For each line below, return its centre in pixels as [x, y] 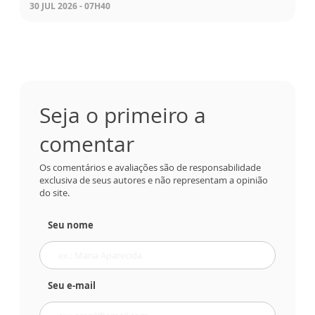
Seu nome [71, 225]
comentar [87, 144]
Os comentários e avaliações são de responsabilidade [150, 168]
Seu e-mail [72, 286]
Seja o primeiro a [123, 115]
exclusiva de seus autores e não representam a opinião [154, 180]
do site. [54, 193]
